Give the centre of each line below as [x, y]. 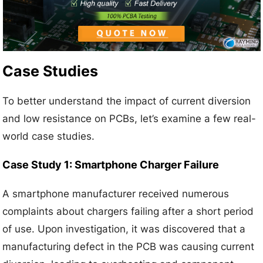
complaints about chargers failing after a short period [128, 211]
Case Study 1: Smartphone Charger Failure [111, 164]
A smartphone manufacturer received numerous [116, 193]
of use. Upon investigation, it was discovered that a [124, 229]
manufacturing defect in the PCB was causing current [129, 246]
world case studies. [49, 136]
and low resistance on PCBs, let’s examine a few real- [129, 118]
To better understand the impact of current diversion [127, 101]
